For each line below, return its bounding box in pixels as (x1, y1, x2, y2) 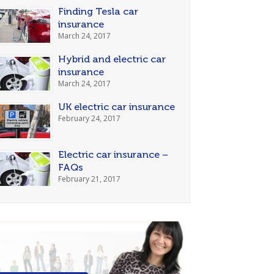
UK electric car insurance (58, 101, 176, 113)
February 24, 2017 (58, 113, 121, 124)
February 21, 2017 (58, 174, 121, 184)
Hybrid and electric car (58, 53, 166, 65)
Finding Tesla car (58, 6, 139, 17)
